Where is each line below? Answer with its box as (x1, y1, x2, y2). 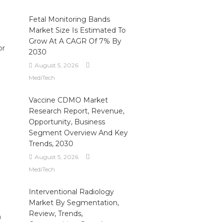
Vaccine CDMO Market (28, 96, 108, 105)
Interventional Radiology (28, 187, 114, 196)
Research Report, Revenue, (28, 107, 124, 115)
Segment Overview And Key (28, 128, 128, 137)
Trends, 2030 (28, 139, 73, 148)
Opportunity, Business (28, 117, 105, 126)
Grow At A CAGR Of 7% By (28, 37, 121, 46)
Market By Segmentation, (28, 198, 119, 207)
